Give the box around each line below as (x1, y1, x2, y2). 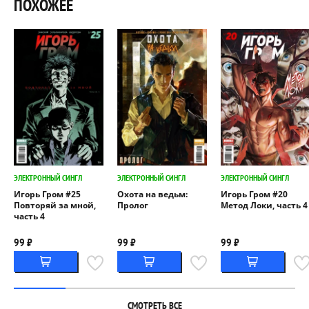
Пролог (117, 199, 148, 212)
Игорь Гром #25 (14, 188, 81, 201)
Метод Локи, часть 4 (221, 199, 308, 212)
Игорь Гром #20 (221, 188, 288, 201)
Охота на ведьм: (117, 188, 188, 201)
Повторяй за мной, (14, 199, 96, 212)
